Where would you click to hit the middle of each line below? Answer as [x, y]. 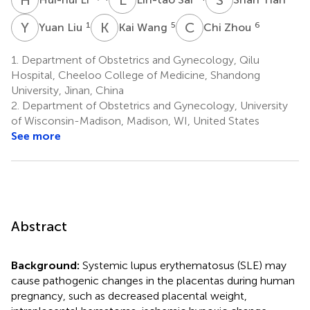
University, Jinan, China [67, 90]
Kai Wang [144, 27]
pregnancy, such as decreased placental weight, [129, 295]
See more [36, 136]
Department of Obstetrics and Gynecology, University [154, 105]
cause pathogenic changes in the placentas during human [153, 280]
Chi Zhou [229, 27]
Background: [47, 265]
